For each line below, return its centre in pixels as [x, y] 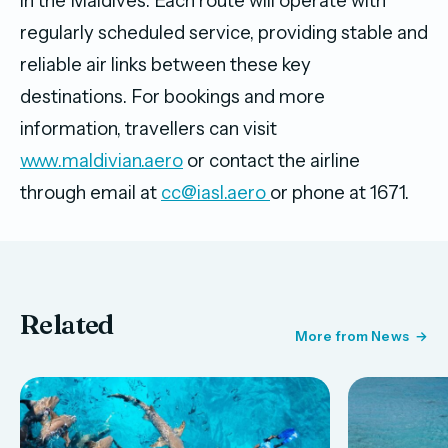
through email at [90, 192]
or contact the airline [271, 160]
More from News [351, 335]
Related [67, 324]
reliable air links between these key [165, 64]
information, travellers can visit [148, 128]
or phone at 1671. [339, 192]
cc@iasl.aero [215, 192]
